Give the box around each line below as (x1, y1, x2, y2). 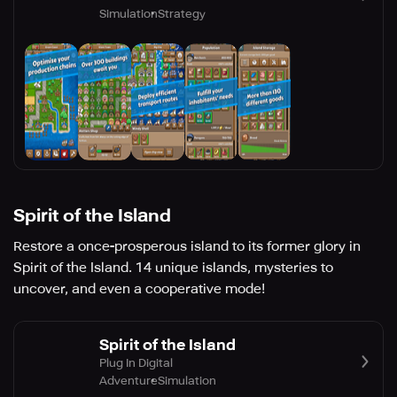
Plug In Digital (99, 355, 173, 370)
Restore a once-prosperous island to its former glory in (13, 238, 361, 255)
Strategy (158, 6, 206, 20)
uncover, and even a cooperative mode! (13, 281, 265, 298)
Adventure (99, 373, 158, 387)
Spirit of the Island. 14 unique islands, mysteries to (13, 260, 333, 276)
